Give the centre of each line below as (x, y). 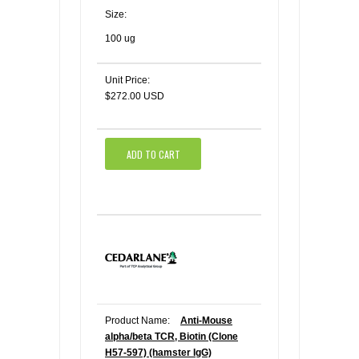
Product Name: (137, 321)
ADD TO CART (153, 154)
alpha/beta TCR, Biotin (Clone (171, 337)
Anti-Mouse (206, 321)
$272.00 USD (135, 96)
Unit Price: (127, 80)
